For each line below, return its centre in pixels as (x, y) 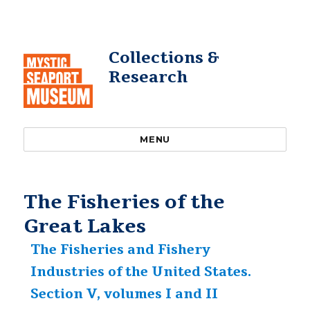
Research (148, 77)
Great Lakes (85, 226)
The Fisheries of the (125, 202)
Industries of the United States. (140, 272)
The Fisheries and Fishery (120, 250)
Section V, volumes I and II (124, 294)
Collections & (164, 58)
